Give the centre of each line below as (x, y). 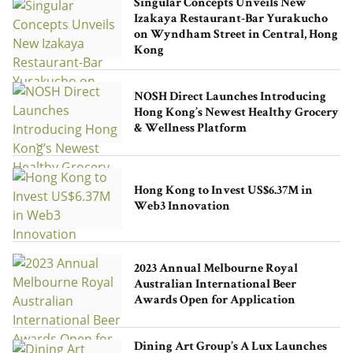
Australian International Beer (215, 286)
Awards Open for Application (214, 301)
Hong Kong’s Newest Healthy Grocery (236, 114)
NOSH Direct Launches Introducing (230, 98)
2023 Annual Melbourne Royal (216, 270)
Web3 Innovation (182, 208)
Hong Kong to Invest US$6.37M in (223, 192)
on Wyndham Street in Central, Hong (236, 36)
